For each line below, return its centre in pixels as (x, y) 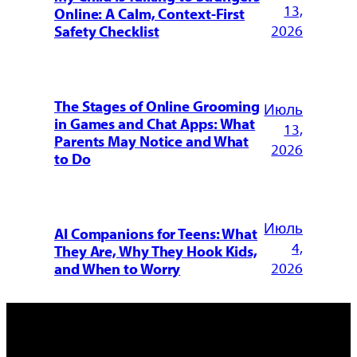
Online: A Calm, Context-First (150, 14)
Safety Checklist (107, 31)
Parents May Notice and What (152, 141)
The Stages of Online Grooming (157, 106)
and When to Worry (118, 269)
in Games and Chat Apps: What (155, 124)
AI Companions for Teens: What (156, 234)
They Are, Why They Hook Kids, (156, 251)
